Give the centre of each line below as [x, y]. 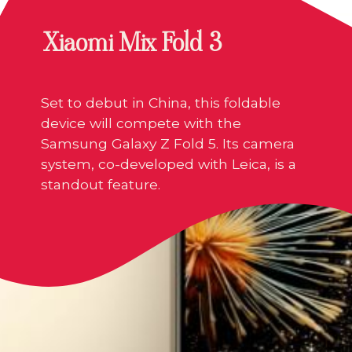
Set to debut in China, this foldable [161, 102]
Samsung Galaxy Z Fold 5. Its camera [168, 143]
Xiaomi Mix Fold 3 [133, 42]
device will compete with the [141, 123]
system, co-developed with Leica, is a [169, 163]
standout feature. [101, 184]
